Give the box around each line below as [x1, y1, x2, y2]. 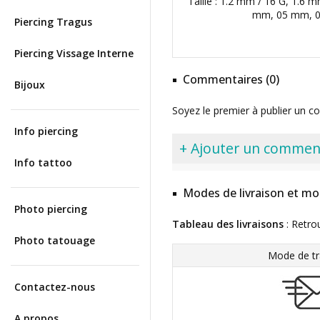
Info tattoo [14, 156, 72, 169]
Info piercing [14, 124, 78, 138]
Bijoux [14, 78, 45, 91]
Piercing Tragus [14, 15, 92, 29]
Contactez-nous [14, 280, 95, 294]
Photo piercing [14, 202, 87, 216]
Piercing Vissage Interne [14, 46, 134, 60]
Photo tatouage [14, 234, 95, 247]
